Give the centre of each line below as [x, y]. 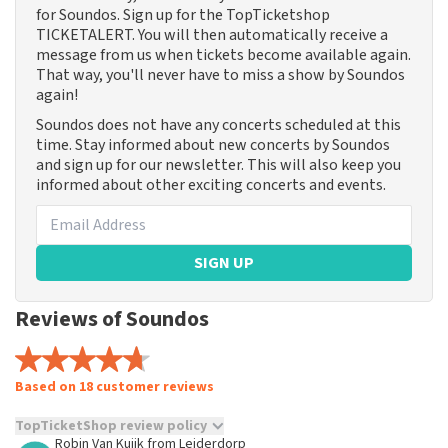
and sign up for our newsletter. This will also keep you [218, 165]
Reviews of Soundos [112, 319]
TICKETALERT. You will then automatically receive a [212, 35]
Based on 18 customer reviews [114, 387]
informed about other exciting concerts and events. [211, 185]
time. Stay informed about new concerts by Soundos [213, 145]
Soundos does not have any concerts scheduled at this [218, 125]
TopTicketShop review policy [111, 426]
